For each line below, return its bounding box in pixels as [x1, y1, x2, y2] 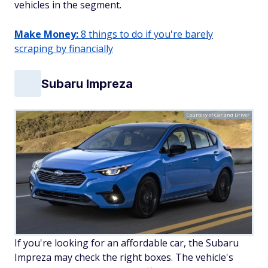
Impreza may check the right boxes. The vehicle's [14, 251, 233, 264]
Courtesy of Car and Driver [187, 111, 249, 118]
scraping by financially [14, 42, 113, 56]
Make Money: [14, 28, 78, 41]
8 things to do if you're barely [78, 28, 213, 41]
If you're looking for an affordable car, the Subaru [14, 236, 239, 250]
